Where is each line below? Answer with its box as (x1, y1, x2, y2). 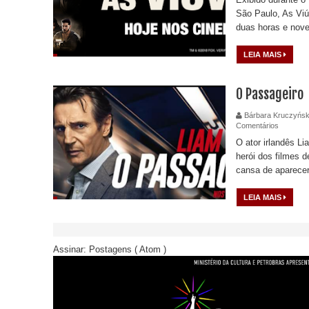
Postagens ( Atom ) (89, 243, 166, 255)
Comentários (236, 121, 279, 130)
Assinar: (53, 243, 89, 255)
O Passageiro (236, 85, 303, 103)
